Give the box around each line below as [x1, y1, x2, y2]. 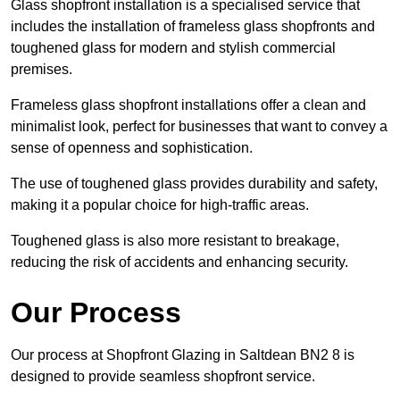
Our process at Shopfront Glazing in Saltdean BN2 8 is [11, 346, 354, 362]
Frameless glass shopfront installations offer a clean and [11, 96, 366, 112]
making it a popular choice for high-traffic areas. [11, 196, 309, 212]
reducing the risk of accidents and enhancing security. [11, 254, 348, 270]
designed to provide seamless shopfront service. [11, 368, 315, 384]
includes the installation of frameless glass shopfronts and [11, 18, 375, 34]
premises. [11, 61, 72, 77]
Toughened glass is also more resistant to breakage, [11, 232, 339, 248]
